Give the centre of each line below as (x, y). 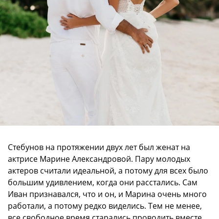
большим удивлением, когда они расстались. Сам (103, 182)
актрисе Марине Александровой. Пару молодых (99, 159)
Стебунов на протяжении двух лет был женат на (99, 147)
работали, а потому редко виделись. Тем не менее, (105, 206)
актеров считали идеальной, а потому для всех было (108, 170)
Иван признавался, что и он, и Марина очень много (107, 194)
